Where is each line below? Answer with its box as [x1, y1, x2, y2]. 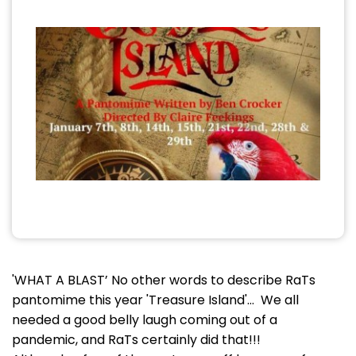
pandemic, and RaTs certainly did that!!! [12, 331, 261, 349]
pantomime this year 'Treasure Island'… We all [12, 291, 299, 309]
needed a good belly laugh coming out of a [12, 311, 277, 329]
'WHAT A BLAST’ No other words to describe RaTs [12, 271, 315, 289]
